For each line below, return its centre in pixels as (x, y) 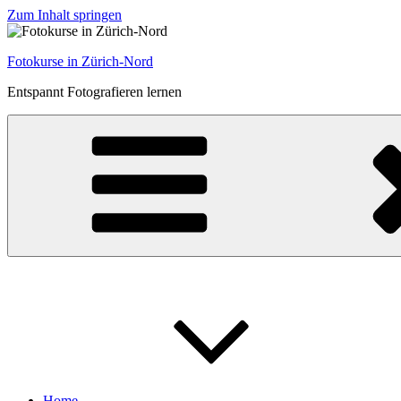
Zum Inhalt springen (64, 15)
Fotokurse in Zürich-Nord (80, 61)
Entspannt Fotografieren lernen (94, 92)
